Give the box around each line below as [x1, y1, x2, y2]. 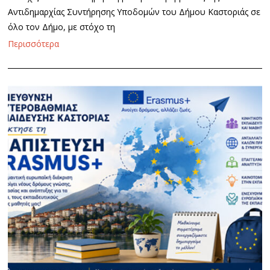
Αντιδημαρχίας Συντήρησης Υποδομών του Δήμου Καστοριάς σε [8, 5, 261, 17]
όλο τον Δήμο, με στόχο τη [8, 20, 116, 33]
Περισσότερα [8, 37, 60, 49]
